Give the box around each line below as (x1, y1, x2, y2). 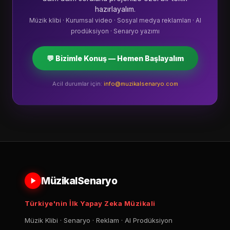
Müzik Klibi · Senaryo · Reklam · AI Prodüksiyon (25, 216, 172, 224)
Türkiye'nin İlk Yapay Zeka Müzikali (25, 199, 156, 207)
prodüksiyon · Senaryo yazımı (70, 27, 160, 35)
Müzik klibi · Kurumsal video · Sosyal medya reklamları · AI (29, 16, 201, 24)
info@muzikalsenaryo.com (103, 80, 178, 87)
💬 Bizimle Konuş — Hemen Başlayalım (46, 54, 184, 63)
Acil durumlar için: (52, 80, 104, 87)
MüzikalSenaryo (41, 175, 117, 187)
